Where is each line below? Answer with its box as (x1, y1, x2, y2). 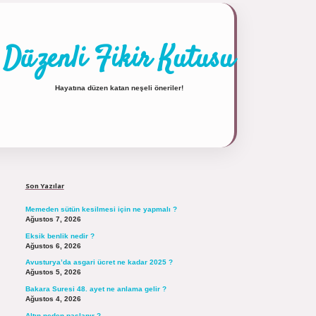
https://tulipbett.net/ (185, 149, 271, 160)
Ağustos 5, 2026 (25, 268, 81, 276)
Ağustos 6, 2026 (25, 241, 81, 250)
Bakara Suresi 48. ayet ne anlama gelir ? (25, 284, 166, 293)
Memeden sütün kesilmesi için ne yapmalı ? (25, 205, 177, 214)
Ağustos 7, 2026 (25, 215, 81, 224)
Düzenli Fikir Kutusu (4, 39, 234, 80)
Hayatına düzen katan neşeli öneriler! (54, 84, 183, 92)
